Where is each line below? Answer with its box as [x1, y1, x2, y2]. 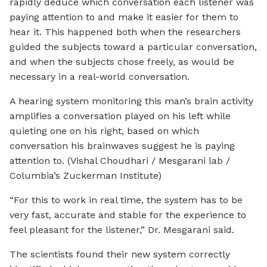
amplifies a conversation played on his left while [10, 110, 231, 122]
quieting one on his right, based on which [10, 125, 199, 137]
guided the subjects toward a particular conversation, [10, 41, 257, 53]
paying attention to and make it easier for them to [10, 11, 238, 23]
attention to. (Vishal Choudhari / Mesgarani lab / [10, 155, 230, 167]
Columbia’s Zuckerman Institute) [10, 170, 162, 182]
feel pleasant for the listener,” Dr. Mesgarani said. [10, 224, 234, 236]
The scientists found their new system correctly [10, 249, 230, 260]
